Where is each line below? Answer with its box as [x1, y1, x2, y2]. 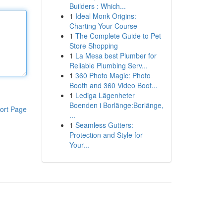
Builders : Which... [69, 1, 126, 11]
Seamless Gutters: [75, 120, 133, 130]
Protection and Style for [69, 130, 143, 140]
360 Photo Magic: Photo [75, 70, 151, 80]
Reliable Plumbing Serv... [69, 60, 148, 70]
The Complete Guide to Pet [75, 31, 161, 41]
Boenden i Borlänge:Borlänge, [69, 100, 164, 110]
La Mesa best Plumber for [75, 51, 157, 60]
